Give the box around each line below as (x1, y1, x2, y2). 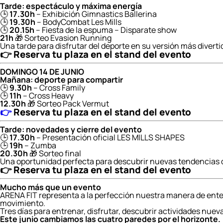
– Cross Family (32, 82, 85, 93)
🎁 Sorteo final (28, 148, 81, 159)
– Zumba (23, 140, 56, 151)
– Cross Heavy (21, 90, 74, 101)
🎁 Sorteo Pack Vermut (26, 98, 109, 109)
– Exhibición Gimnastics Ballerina (35, 8, 157, 19)
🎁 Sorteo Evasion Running (13, 32, 111, 43)
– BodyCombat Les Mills (35, 16, 121, 27)
